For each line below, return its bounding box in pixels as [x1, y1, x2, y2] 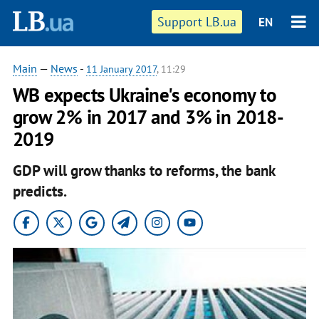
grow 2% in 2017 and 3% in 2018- [12, 105, 284, 129]
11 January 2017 [85, 63, 157, 75]
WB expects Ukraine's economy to [12, 83, 277, 107]
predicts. [12, 181, 67, 201]
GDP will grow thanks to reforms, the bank [12, 160, 275, 180]
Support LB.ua [157, 14, 237, 30]
